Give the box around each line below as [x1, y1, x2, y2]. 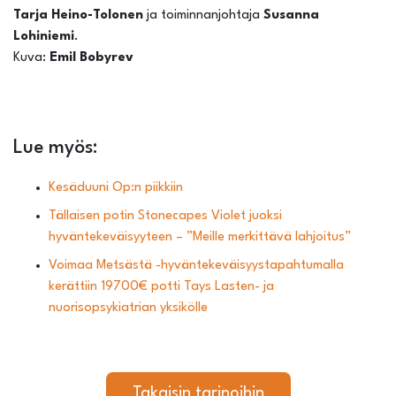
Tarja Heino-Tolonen [13, 9, 143, 22]
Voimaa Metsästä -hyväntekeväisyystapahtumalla [49, 259, 344, 272]
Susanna [263, 9, 319, 22]
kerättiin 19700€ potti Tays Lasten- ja [49, 280, 274, 293]
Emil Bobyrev [49, 51, 133, 65]
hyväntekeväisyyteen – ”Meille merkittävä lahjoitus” [49, 231, 351, 244]
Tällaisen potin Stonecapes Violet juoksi [49, 209, 282, 223]
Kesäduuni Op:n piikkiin [49, 181, 183, 194]
